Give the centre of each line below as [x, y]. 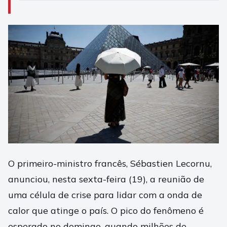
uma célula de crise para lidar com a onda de [105, 195]
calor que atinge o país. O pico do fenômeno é [106, 211]
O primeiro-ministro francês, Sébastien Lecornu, [110, 164]
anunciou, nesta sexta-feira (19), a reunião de [106, 179]
